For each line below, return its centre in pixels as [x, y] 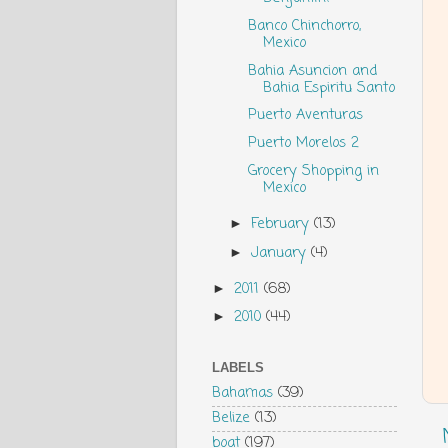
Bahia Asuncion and [312, 70]
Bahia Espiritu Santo [328, 87]
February [283, 223]
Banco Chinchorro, [304, 25]
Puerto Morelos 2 [303, 143]
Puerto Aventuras [305, 115]
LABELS [238, 367]
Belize [231, 418]
